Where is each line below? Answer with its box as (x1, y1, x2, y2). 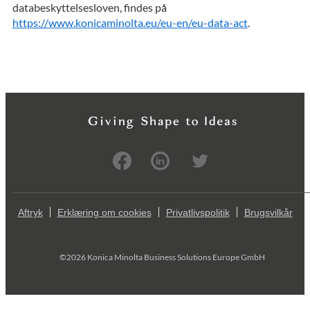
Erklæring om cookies (57, 207, 152, 218)
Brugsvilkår (244, 207, 293, 218)
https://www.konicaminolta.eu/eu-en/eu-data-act (12, 16, 248, 29)
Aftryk (17, 207, 43, 218)
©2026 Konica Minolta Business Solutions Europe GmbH (59, 252, 265, 262)
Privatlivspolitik (165, 207, 230, 218)
